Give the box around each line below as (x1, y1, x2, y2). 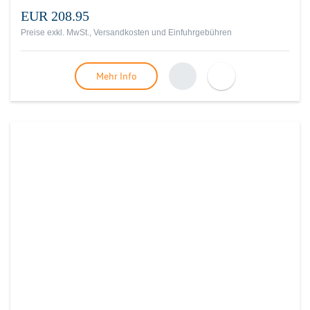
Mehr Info (95, 71, 137, 82)
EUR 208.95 (21, 8, 89, 24)
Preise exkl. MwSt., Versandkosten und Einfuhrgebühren (21, 28, 232, 37)
